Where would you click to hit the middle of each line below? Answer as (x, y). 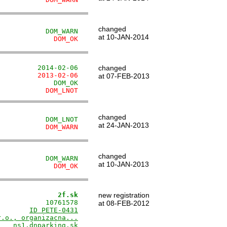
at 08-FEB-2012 (124, 203)
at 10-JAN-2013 (124, 164)
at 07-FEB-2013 (124, 76)
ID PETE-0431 (54, 210)
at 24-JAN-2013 (124, 125)
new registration (124, 195)
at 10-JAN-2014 (124, 37)
